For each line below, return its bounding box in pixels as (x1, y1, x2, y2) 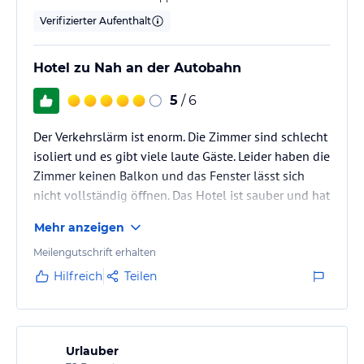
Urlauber (66, 343, 119, 358)
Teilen (124, 268, 157, 284)
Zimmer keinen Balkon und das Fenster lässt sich (33, 167, 305, 184)
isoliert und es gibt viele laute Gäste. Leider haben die (33, 147, 330, 164)
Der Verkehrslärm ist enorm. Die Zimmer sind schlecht (33, 128, 327, 145)
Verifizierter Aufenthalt (40, 14, 151, 27)
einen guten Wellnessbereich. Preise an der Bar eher (33, 206, 318, 223)
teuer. (33, 225, 63, 242)
